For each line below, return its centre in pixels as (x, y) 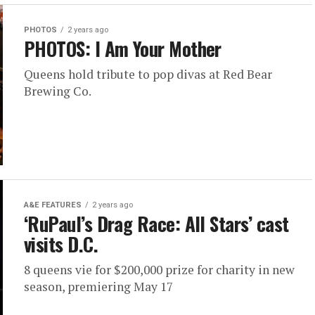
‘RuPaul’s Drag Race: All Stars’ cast (156, 224)
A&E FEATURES (53, 205)
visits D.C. (61, 244)
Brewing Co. (58, 91)
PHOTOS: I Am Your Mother (123, 49)
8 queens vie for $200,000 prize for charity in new (159, 270)
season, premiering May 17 (98, 287)
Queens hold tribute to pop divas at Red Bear (148, 74)
